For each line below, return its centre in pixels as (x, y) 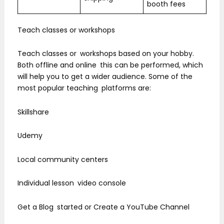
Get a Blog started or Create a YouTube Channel (103, 207)
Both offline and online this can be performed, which (110, 65)
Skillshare (33, 112)
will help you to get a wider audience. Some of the (105, 77)
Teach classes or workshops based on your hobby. (106, 54)
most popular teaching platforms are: (84, 88)
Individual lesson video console (72, 183)
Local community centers (63, 159)
